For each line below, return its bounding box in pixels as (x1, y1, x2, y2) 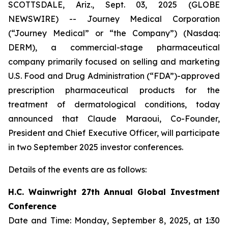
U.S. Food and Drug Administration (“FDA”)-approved (8, 71, 220, 81)
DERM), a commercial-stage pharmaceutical (8, 42, 220, 52)
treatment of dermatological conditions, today (8, 99, 220, 109)
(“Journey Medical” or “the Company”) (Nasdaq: (8, 28, 220, 38)
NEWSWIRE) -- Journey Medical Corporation (8, 14, 220, 24)
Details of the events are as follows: (8, 164, 147, 175)
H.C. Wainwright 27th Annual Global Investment (8, 187, 220, 197)
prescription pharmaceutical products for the (8, 85, 220, 95)
